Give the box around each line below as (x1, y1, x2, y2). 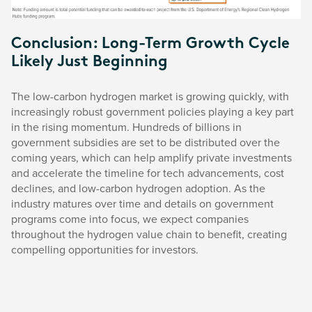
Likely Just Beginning (11, 54, 168, 71)
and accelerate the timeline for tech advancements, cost (11, 165, 284, 181)
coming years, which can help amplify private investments (11, 150, 292, 166)
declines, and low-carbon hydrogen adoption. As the (11, 180, 265, 196)
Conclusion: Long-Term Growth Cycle (11, 36, 290, 53)
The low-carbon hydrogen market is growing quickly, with (11, 88, 289, 104)
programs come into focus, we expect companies (11, 211, 249, 227)
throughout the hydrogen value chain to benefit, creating (11, 226, 287, 242)
